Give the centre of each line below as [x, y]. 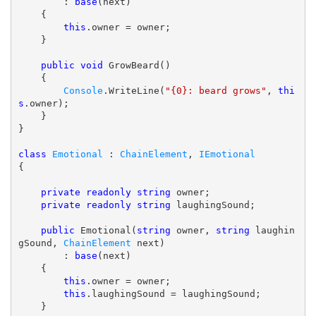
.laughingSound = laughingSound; [173, 294]
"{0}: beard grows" [215, 91]
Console [83, 91]
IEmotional [227, 154]
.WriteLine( [134, 91]
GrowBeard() [136, 66]
